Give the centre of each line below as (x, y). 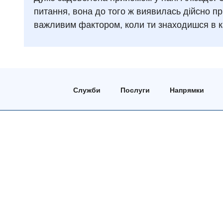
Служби (87, 90)
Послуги (135, 90)
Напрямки (187, 90)
